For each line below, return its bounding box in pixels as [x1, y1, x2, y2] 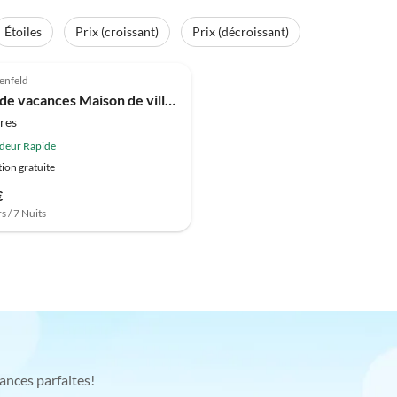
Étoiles [4, 24, 42, 39]
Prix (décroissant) [192, 24, 289, 39]
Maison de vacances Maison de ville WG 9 [165, 91, 175, 108]
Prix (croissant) [75, 24, 159, 39]
